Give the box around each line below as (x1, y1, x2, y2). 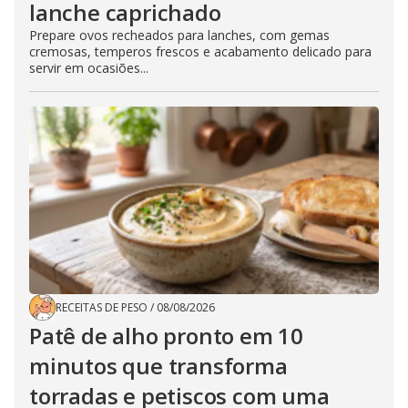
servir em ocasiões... (29, 59, 148, 77)
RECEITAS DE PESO (56, 300, 148, 316)
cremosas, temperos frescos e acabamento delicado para (29, 43, 372, 61)
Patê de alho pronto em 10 (29, 321, 303, 352)
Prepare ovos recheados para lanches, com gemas (29, 26, 330, 45)
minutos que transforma (29, 351, 288, 382)
